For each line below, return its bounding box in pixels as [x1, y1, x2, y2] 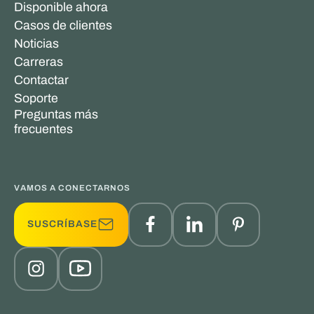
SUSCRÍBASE [27, 219, 98, 230]
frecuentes [13, 121, 73, 136]
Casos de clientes [13, 18, 112, 32]
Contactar [13, 72, 69, 87]
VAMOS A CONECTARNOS [13, 183, 130, 192]
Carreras [13, 54, 63, 69]
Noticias [13, 36, 59, 50]
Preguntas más [13, 107, 98, 121]
